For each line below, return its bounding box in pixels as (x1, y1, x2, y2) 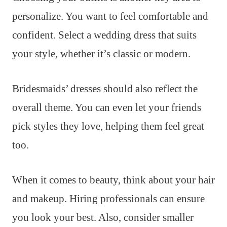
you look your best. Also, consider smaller (12, 211, 194, 223)
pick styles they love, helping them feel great (12, 120, 204, 132)
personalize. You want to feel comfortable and (12, 10, 208, 22)
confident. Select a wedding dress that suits (12, 28, 197, 41)
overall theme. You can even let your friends (12, 101, 201, 113)
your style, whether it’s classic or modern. (12, 47, 191, 60)
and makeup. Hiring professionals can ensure (12, 192, 205, 205)
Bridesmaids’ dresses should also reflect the (12, 82, 198, 95)
